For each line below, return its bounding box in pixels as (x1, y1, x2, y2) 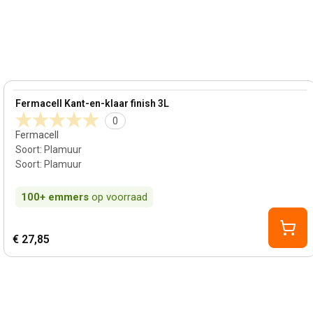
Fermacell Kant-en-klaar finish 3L (15, 98, 170, 109)
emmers (48, 191, 89, 203)
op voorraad (92, 191, 148, 203)
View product (12, 90, 77, 103)
